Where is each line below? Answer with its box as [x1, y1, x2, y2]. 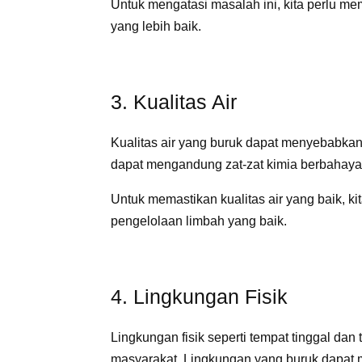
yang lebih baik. [111, 19, 201, 33]
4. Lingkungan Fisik [111, 285, 288, 308]
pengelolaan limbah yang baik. [111, 214, 287, 228]
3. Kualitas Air [111, 90, 237, 113]
